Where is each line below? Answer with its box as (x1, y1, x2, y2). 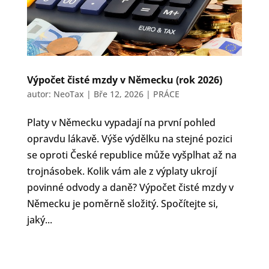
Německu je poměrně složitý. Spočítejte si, (26, 197, 218, 211)
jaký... (26, 213, 52, 227)
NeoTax (53, 88, 84, 100)
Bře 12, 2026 (93, 88, 144, 100)
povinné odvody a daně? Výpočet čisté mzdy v (26, 181, 234, 195)
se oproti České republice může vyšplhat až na (26, 148, 237, 162)
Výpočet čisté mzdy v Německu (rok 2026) (26, 73, 222, 87)
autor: (26, 88, 53, 100)
